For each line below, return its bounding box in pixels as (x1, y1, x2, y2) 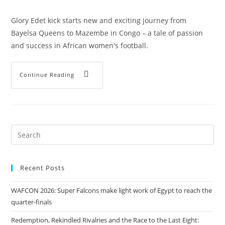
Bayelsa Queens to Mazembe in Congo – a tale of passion (11, 28, 203, 38)
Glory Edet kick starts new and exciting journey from (11, 16, 187, 25)
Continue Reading (20, 70, 75, 78)
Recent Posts (20, 163, 65, 172)
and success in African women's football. (11, 41, 149, 50)
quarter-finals (11, 197, 52, 206)
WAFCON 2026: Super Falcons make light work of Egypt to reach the (11, 186, 212, 195)
